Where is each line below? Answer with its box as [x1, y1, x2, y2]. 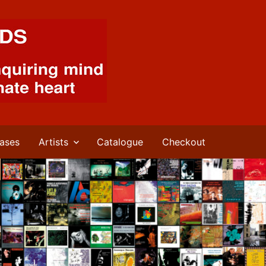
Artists [39, 136, 68, 148]
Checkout [162, 136, 205, 148]
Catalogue [97, 136, 143, 148]
